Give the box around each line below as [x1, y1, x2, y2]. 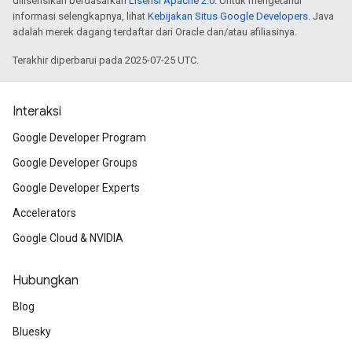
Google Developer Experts [13, 181, 140, 194]
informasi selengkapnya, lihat [13, 10, 148, 22]
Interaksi [13, 104, 61, 119]
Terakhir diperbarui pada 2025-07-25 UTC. [13, 54, 199, 66]
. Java [308, 10, 334, 22]
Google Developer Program [13, 131, 146, 144]
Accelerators [13, 207, 76, 219]
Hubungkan [13, 273, 79, 288]
